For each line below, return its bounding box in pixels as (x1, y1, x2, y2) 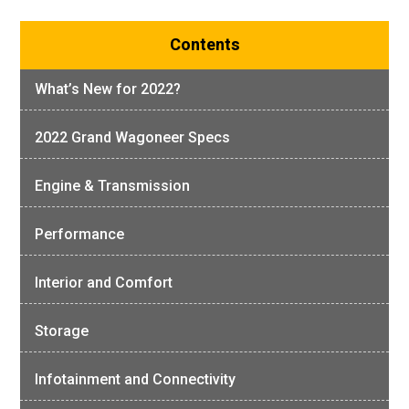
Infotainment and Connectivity (35, 371, 236, 389)
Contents (169, 33, 240, 58)
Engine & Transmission (35, 177, 191, 195)
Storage (35, 322, 89, 341)
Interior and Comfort (35, 274, 173, 292)
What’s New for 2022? (35, 80, 182, 99)
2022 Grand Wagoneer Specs (35, 129, 231, 147)
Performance (35, 225, 125, 244)
